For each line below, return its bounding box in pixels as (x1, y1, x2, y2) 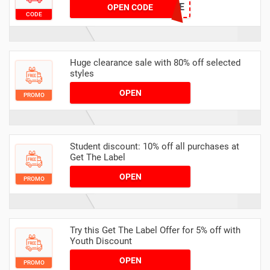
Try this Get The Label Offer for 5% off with (70, 225, 240, 236)
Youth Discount (70, 236, 132, 247)
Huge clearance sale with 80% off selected (70, 57, 240, 69)
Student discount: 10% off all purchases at (70, 141, 239, 152)
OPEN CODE (107, 2, 153, 12)
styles (70, 68, 94, 80)
